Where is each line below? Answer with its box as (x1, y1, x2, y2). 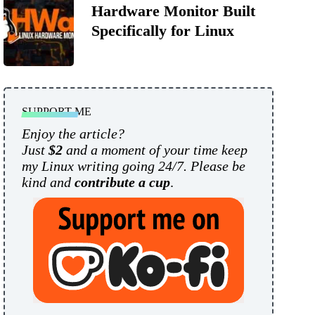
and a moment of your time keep (63, 142, 247, 158)
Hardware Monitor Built (91, 2, 255, 20)
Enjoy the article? (22, 126, 124, 142)
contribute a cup (75, 174, 170, 191)
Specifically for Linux (91, 22, 234, 40)
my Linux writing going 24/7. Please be (22, 158, 245, 174)
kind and (22, 174, 75, 191)
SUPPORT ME (22, 105, 91, 118)
